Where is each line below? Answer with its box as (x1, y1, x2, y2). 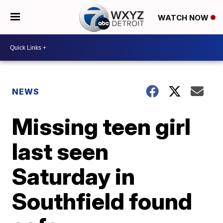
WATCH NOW (157, 12, 211, 22)
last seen (12, 137, 109, 165)
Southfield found (12, 187, 193, 215)
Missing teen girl (12, 112, 191, 140)
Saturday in (12, 162, 135, 190)
